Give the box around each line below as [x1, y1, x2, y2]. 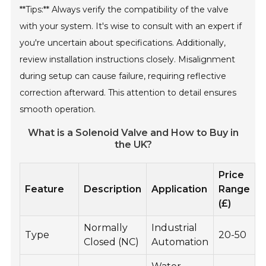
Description [84, 183, 142, 195]
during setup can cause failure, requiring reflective [20, 70, 227, 81]
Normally [84, 221, 128, 233]
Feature [25, 183, 65, 195]
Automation [151, 236, 209, 248]
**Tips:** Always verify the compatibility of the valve [20, 4, 229, 15]
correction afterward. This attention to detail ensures [20, 87, 237, 98]
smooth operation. [20, 103, 96, 115]
